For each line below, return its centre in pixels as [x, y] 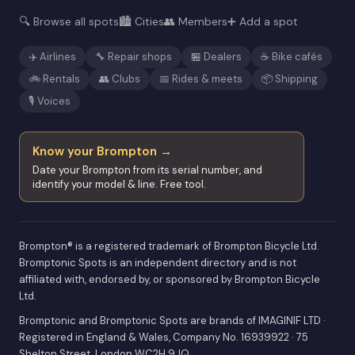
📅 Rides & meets [201, 78]
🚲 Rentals [54, 78]
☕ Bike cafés [292, 56]
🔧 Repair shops [134, 56]
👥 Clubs [120, 78]
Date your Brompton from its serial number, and [147, 170]
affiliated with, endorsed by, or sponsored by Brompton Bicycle [170, 279]
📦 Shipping [290, 78]
